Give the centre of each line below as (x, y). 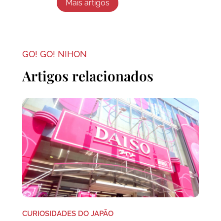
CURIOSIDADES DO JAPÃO (68, 214)
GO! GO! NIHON (54, 54)
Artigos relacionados (88, 75)
